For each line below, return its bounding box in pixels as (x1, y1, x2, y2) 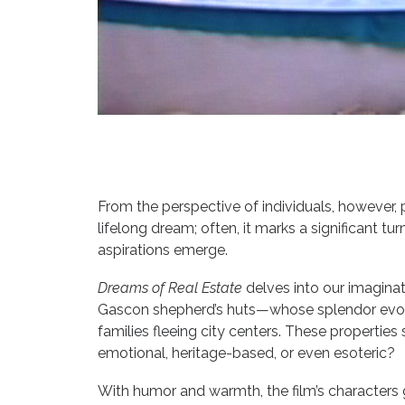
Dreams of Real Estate (98, 279, 242, 297)
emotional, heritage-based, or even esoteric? (98, 344, 395, 362)
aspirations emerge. (98, 241, 228, 259)
